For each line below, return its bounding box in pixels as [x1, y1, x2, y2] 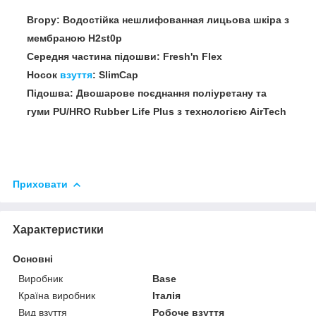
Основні [13, 253, 53, 265]
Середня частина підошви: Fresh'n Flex [27, 50, 222, 62]
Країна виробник [18, 289, 95, 301]
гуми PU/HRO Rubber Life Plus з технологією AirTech [27, 105, 286, 117]
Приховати [13, 178, 68, 190]
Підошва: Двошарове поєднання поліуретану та [27, 87, 267, 99]
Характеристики [13, 223, 104, 236]
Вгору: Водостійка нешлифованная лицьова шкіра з [27, 13, 289, 25]
